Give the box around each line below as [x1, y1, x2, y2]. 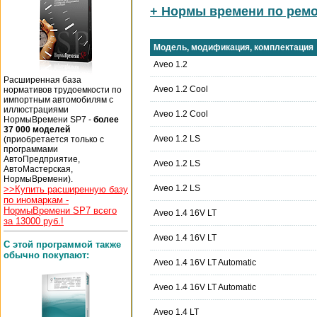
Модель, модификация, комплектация [154, 42, 313, 53]
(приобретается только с [4, 134, 104, 144]
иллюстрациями [4, 105, 69, 115]
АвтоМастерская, [4, 164, 73, 174]
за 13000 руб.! [4, 216, 64, 226]
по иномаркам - [4, 195, 69, 205]
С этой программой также [4, 238, 121, 250]
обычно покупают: [4, 249, 89, 260]
